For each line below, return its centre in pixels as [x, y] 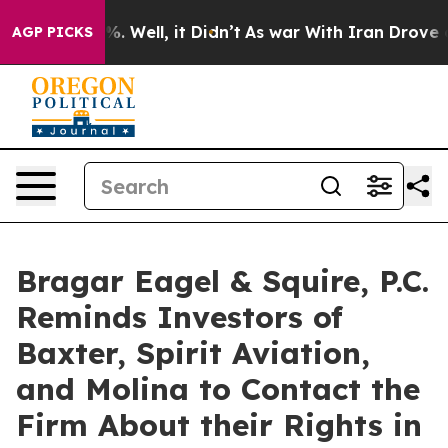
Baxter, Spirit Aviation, [193, 353]
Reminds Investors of [179, 317]
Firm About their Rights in [219, 425]
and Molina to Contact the [218, 389]
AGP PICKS [52, 32]
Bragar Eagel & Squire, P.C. [222, 281]
